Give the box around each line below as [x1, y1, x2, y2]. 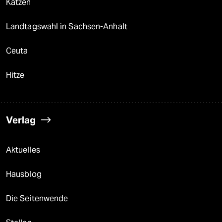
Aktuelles [6, 145, 40, 155]
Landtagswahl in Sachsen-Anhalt [6, 21, 127, 31]
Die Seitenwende [6, 193, 68, 203]
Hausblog [6, 169, 42, 179]
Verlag [6, 113, 36, 126]
